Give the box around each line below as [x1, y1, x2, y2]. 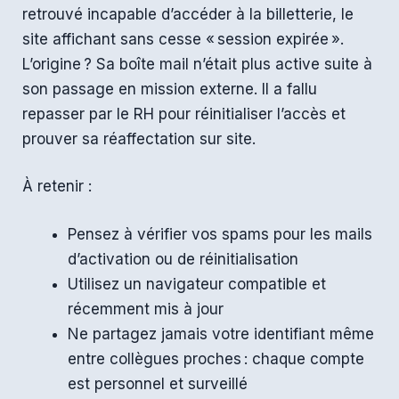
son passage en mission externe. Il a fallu [22, 79, 317, 98]
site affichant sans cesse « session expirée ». [22, 29, 344, 48]
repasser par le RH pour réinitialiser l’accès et [22, 104, 346, 123]
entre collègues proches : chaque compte [68, 349, 364, 368]
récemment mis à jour [68, 299, 224, 318]
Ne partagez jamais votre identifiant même [68, 324, 374, 343]
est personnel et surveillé [68, 374, 248, 393]
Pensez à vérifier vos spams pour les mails [68, 224, 372, 243]
